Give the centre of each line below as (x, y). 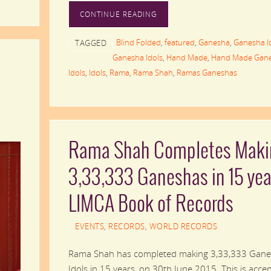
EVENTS (90, 226)
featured (180, 42)
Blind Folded (139, 42)
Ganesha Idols (138, 57)
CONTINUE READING (119, 14)
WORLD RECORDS (183, 226)
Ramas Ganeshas (207, 72)
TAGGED (91, 43)
